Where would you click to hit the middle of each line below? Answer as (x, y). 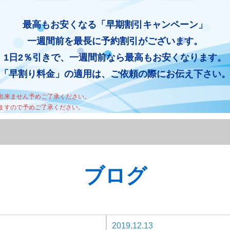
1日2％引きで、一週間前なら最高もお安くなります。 (115, 57)
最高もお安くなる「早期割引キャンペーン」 (115, 24)
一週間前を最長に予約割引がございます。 (115, 41)
